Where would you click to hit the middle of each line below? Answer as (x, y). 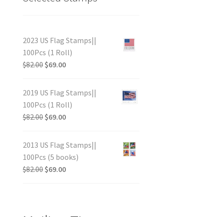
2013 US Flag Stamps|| (59, 145)
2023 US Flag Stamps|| (59, 40)
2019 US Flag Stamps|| (59, 92)
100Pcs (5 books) (50, 157)
